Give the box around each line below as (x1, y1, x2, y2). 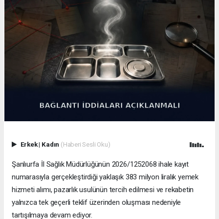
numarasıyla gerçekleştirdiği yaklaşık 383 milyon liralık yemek (12, 172, 199, 181)
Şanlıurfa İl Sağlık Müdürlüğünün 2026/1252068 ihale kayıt (12, 159, 189, 169)
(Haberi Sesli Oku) (60, 140, 110, 148)
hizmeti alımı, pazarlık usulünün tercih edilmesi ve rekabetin (12, 185, 194, 194)
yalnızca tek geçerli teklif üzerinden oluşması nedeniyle (12, 197, 181, 207)
